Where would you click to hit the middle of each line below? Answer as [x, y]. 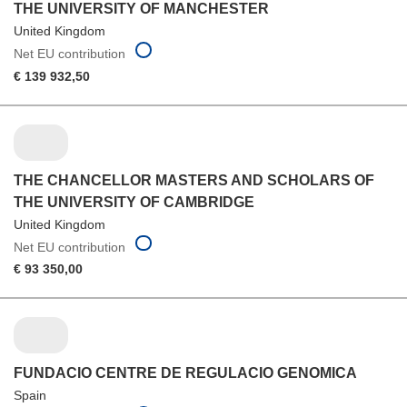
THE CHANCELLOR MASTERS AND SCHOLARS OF [194, 180]
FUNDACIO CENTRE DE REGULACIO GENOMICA [185, 373]
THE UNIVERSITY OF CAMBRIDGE [134, 202]
